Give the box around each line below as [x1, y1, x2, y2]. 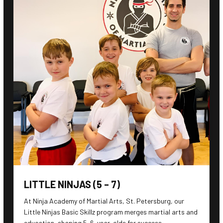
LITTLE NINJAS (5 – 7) [24, 178, 120, 191]
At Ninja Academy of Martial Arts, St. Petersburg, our [24, 197, 184, 206]
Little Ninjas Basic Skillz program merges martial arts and [24, 208, 198, 217]
